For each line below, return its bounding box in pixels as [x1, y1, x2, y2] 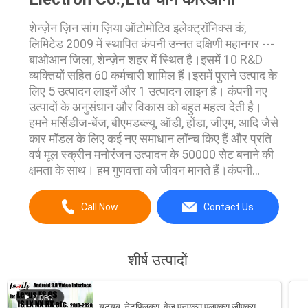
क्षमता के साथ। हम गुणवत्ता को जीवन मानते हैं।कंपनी [28, 162, 252, 177]
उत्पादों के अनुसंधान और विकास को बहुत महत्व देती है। [28, 99, 262, 114]
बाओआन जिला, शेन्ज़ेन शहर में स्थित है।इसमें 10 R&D [28, 52, 263, 67]
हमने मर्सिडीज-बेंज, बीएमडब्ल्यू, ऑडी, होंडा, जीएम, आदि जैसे [28, 115, 278, 130]
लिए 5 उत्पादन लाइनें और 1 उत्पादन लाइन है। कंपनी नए [28, 83, 267, 98]
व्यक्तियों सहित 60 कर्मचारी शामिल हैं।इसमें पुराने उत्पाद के [28, 67, 277, 82]
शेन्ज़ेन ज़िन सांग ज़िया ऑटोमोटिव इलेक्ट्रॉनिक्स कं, [28, 20, 246, 35]
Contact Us [203, 201, 254, 213]
